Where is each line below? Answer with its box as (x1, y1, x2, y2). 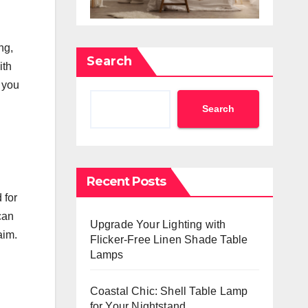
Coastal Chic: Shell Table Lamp (89, 285, 248, 297)
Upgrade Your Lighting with (89, 218, 226, 230)
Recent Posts (86, 173, 166, 189)
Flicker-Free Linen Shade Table (89, 233, 248, 245)
